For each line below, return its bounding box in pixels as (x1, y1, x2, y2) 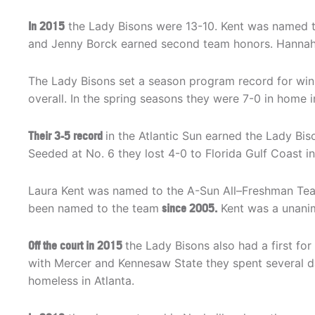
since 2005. (159, 201, 217, 216)
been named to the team (28, 201, 159, 216)
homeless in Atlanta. (28, 274, 134, 288)
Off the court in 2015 (28, 238, 125, 253)
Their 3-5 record (28, 129, 105, 143)
